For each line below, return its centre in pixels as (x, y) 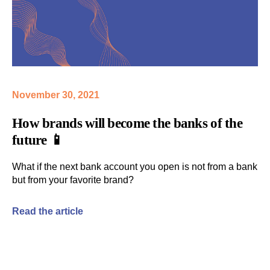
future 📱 (38, 140)
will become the (127, 123)
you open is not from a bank (199, 166)
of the (224, 123)
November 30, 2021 (56, 95)
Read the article (48, 211)
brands (62, 123)
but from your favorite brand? (73, 180)
